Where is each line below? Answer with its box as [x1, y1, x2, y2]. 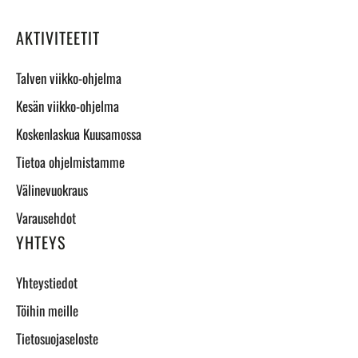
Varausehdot [16, 208, 76, 228]
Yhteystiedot [16, 272, 78, 292]
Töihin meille [16, 300, 78, 320]
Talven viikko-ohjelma [16, 68, 121, 88]
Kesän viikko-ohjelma [16, 96, 119, 116]
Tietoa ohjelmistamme [16, 152, 125, 172]
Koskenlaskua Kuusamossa [16, 124, 141, 144]
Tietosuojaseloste [16, 328, 98, 348]
